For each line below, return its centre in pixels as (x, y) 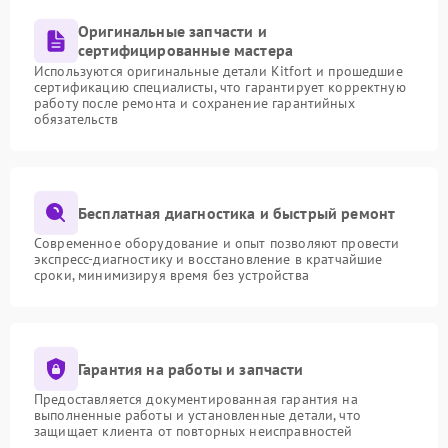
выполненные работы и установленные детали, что (197, 415)
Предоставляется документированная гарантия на (196, 399)
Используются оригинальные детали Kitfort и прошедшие (218, 71)
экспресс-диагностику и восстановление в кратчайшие (208, 259)
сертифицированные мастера (186, 50)
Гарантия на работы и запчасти (191, 368)
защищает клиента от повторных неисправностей (193, 431)
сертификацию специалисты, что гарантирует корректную (220, 87)
